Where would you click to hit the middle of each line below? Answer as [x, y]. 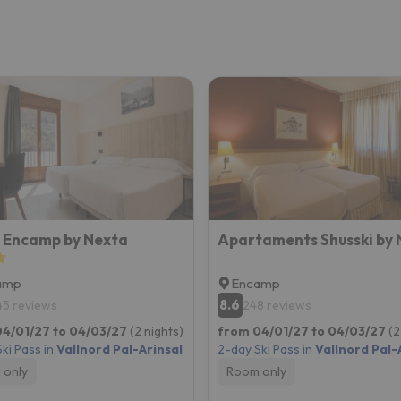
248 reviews [277, 305]
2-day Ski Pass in [266, 349]
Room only [256, 371]
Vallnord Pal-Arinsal [119, 349]
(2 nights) [156, 331]
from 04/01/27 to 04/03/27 [303, 331]
